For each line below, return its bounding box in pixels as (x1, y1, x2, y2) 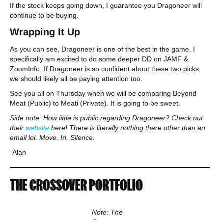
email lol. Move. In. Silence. (10, 134, 97, 141)
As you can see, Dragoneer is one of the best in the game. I (10, 45, 195, 53)
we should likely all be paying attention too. (10, 75, 144, 82)
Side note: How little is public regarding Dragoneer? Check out (10, 114, 203, 122)
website (26, 124, 51, 132)
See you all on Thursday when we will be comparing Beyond (10, 89, 196, 97)
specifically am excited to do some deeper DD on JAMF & (10, 55, 188, 63)
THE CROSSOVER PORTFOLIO (10, 177, 143, 193)
